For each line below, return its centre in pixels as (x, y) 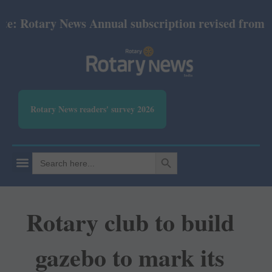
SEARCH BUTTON (171, 152)
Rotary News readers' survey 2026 (92, 109)
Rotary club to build (130, 222)
